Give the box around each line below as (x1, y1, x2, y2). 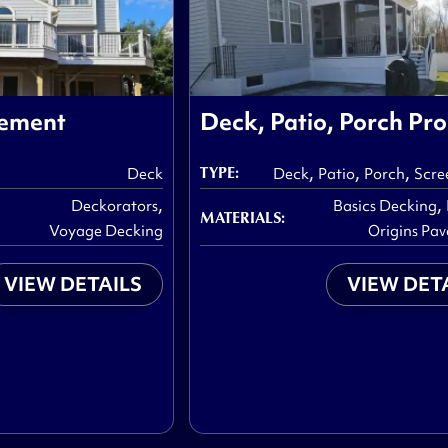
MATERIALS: (200, 205, 286, 228)
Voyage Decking (49, 221, 164, 242)
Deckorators (71, 196, 159, 217)
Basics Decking (332, 196, 437, 217)
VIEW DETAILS (4, 271, 143, 298)
